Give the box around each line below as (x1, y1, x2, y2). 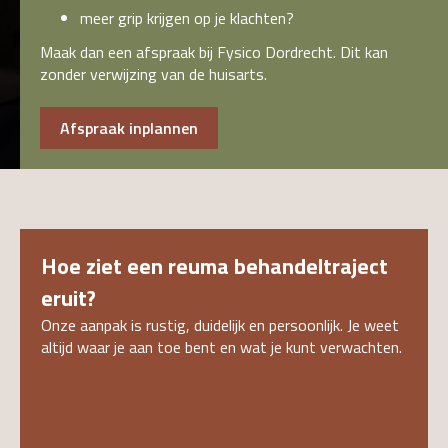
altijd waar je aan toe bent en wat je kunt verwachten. (41, 334, 402, 359)
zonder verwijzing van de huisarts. (40, 61, 267, 86)
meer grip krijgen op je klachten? (80, 5, 294, 30)
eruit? (41, 280, 96, 315)
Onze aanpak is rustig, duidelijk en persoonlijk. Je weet (41, 312, 399, 337)
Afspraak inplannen (60, 115, 198, 140)
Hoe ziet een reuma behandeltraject (41, 248, 388, 283)
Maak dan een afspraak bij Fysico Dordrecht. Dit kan (40, 39, 388, 64)
